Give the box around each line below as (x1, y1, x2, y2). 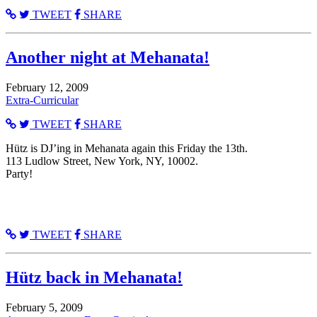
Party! (6, 168, 33, 180)
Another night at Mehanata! (6, 48, 209, 67)
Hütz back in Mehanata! (6, 268, 183, 287)
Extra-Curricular (6, 94, 79, 107)
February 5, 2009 (6, 301, 83, 313)
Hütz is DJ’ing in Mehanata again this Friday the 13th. (6, 142, 248, 155)
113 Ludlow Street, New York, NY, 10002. (6, 155, 198, 168)
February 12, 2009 (6, 81, 88, 94)
